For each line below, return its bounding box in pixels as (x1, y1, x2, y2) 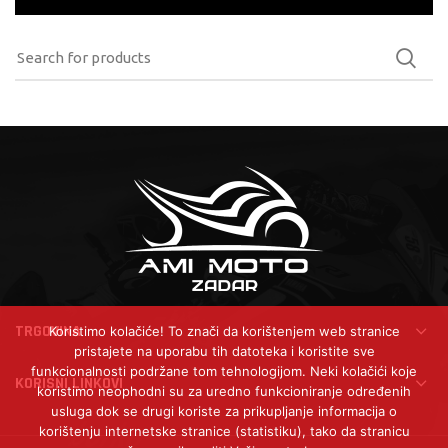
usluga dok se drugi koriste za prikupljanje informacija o (51, 403, 397, 419)
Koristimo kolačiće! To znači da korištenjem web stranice (48, 323, 400, 339)
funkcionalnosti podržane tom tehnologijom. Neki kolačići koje (31, 363, 417, 379)
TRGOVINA (15, 321, 81, 342)
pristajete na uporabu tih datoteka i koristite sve (73, 343, 375, 359)
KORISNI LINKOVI (15, 373, 123, 394)
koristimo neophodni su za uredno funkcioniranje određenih (37, 383, 411, 399)
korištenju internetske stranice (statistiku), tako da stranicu (38, 423, 410, 439)
